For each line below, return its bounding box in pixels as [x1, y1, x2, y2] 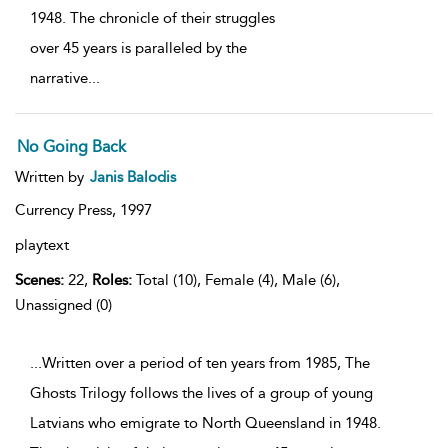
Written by [15, 168, 88, 187]
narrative [30, 69, 88, 88]
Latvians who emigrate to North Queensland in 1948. [30, 414, 381, 433]
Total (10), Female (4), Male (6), [132, 271, 340, 290]
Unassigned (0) [15, 296, 112, 315]
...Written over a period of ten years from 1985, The [30, 354, 370, 373]
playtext [15, 236, 69, 255]
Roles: [92, 271, 132, 290]
